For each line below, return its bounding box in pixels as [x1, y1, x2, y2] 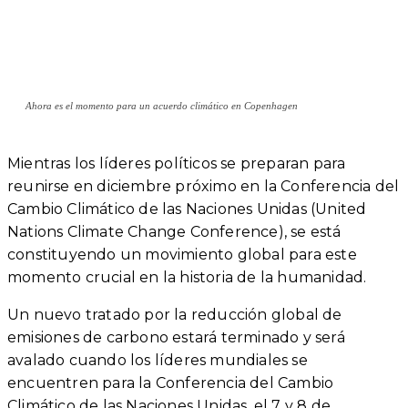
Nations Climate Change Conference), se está [7, 222, 342, 240]
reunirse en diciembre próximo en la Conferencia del [7, 177, 400, 195]
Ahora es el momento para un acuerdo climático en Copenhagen [25, 99, 298, 111]
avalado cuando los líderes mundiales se [7, 351, 308, 369]
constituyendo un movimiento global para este [7, 245, 357, 263]
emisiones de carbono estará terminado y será [7, 328, 345, 346]
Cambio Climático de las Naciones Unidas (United [7, 199, 367, 218]
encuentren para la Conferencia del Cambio [7, 373, 334, 392]
